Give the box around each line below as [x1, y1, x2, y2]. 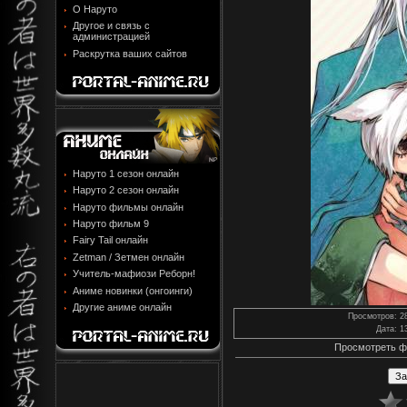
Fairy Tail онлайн [73, 234, 148, 246]
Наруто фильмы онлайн [73, 201, 184, 213]
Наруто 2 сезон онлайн [73, 184, 179, 196]
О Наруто [73, 4, 117, 15]
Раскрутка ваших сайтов [73, 47, 187, 59]
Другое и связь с [73, 20, 150, 32]
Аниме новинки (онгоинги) [73, 284, 193, 296]
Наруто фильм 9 [73, 218, 149, 230]
